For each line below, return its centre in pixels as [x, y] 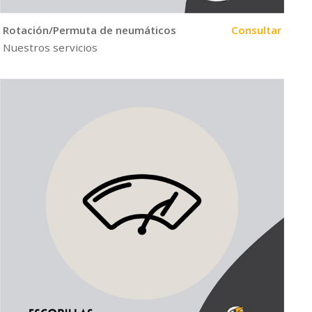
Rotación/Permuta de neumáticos [89, 30]
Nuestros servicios [50, 48]
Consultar [256, 30]
